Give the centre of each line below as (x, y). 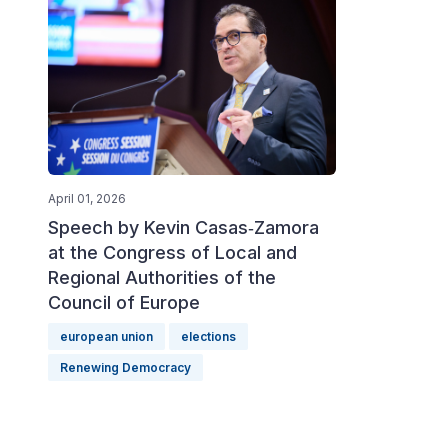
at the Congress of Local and (172, 253)
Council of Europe (124, 303)
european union (106, 337)
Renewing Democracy (125, 368)
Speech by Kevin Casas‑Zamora (183, 228)
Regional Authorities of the (162, 278)
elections (208, 337)
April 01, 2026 (87, 199)
